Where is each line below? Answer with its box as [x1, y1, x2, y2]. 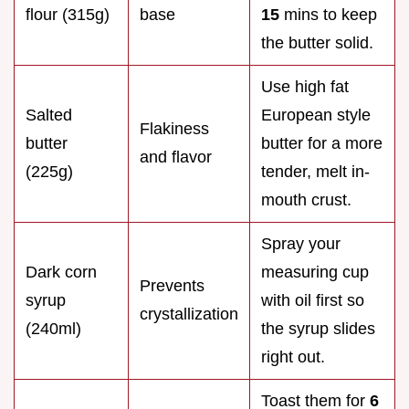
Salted [26, 106, 72, 125]
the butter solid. [261, 34, 373, 53]
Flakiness [140, 120, 209, 139]
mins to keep [279, 5, 377, 25]
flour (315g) [26, 5, 110, 25]
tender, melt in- [261, 163, 370, 182]
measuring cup [261, 263, 369, 282]
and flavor [140, 148, 212, 167]
